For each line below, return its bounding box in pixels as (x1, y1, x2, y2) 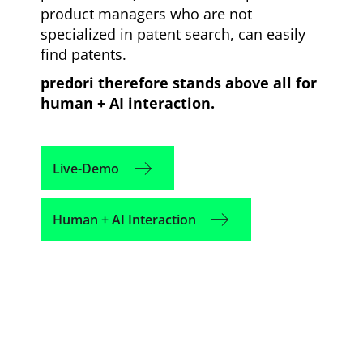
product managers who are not (41, 3, 253, 23)
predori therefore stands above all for (41, 72, 318, 92)
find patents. (41, 44, 127, 64)
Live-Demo (53, 159, 120, 177)
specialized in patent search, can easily (41, 23, 306, 44)
